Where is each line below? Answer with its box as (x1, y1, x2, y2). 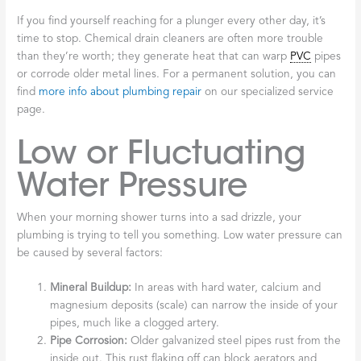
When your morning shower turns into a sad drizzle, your (17, 212, 302, 223)
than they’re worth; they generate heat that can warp (17, 51, 291, 62)
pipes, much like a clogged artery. (50, 318, 220, 330)
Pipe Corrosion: (50, 336, 128, 347)
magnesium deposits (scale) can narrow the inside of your (50, 301, 338, 312)
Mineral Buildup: (50, 283, 132, 294)
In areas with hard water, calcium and (131, 283, 322, 294)
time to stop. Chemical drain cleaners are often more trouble (17, 33, 324, 44)
